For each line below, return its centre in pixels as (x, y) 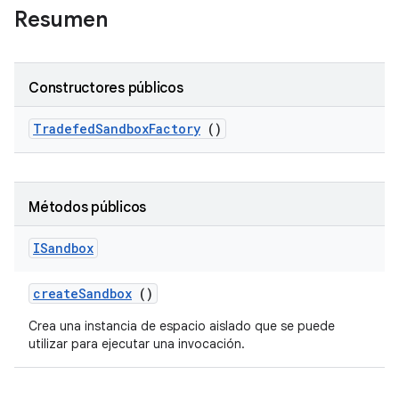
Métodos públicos (87, 208)
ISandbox (63, 248)
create (56, 293)
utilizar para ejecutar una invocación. (137, 344)
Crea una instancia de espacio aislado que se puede (182, 326)
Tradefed (64, 129)
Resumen (64, 20)
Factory (175, 129)
